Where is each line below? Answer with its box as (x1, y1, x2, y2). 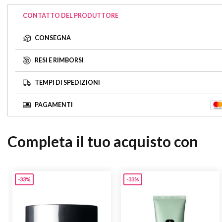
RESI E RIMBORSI (35, 56, 84, 64)
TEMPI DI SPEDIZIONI (35, 79, 100, 87)
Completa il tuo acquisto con (7, 132, 198, 151)
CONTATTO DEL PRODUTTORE (23, 12, 118, 20)
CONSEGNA (35, 34, 71, 42)
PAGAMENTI (35, 101, 73, 109)
